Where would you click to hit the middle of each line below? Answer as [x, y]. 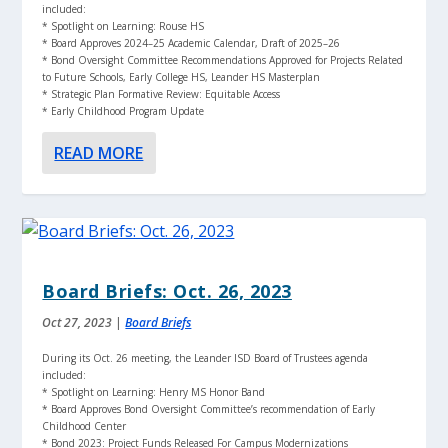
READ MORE [99, 152]
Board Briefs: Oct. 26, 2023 [167, 290]
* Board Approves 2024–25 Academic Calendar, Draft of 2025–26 [191, 42]
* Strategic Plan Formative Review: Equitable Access [161, 93]
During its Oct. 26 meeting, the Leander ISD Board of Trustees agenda [205, 357]
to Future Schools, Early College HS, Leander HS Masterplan [181, 76]
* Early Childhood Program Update [123, 110]
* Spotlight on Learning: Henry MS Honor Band [154, 391]
